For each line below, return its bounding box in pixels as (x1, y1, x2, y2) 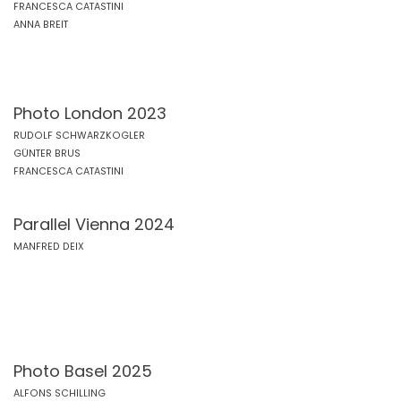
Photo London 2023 (13, 102, 166, 124)
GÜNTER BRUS (13, 147, 81, 160)
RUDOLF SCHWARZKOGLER (13, 129, 145, 142)
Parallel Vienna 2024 (13, 213, 175, 235)
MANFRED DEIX (13, 240, 84, 253)
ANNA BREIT (13, 18, 68, 31)
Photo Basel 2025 (13, 360, 152, 382)
